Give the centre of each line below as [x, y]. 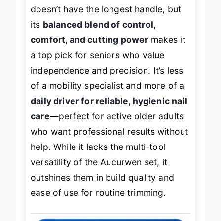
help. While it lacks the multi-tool [98, 155]
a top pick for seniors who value [98, 64]
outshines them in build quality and [102, 186]
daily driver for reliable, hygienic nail [109, 110]
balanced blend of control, [99, 33]
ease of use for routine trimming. [98, 201]
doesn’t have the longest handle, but [106, 18]
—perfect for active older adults [117, 125]
